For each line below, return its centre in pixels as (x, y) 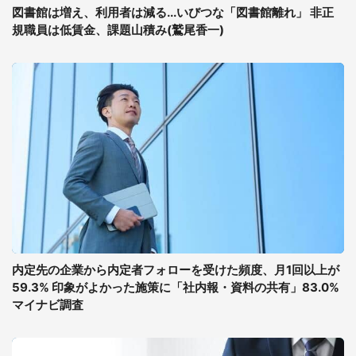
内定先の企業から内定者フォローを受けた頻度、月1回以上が (176, 270)
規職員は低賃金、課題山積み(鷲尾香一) (118, 30)
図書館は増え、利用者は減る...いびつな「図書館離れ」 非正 (173, 12)
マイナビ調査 (48, 305)
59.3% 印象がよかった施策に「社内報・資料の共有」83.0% (176, 287)
